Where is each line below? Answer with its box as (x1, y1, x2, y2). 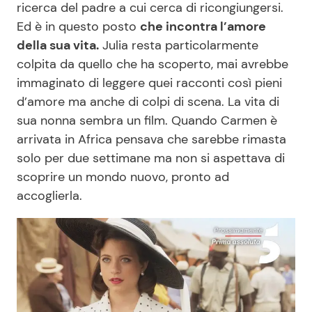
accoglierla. (17, 187, 82, 205)
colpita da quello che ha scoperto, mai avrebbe (17, 56, 288, 73)
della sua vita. (17, 37, 99, 54)
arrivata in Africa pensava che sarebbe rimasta (17, 131, 286, 148)
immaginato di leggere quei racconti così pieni (17, 75, 282, 92)
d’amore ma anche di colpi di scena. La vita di (17, 93, 279, 111)
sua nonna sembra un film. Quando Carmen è (17, 112, 277, 130)
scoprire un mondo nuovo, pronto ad (17, 169, 229, 186)
